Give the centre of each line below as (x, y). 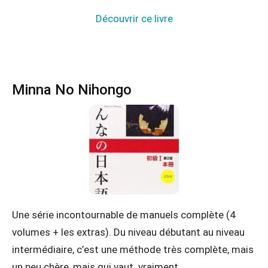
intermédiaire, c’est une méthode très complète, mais (133, 249)
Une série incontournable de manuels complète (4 (124, 214)
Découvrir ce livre (134, 18)
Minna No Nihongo (72, 89)
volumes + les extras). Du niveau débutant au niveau (128, 232)
